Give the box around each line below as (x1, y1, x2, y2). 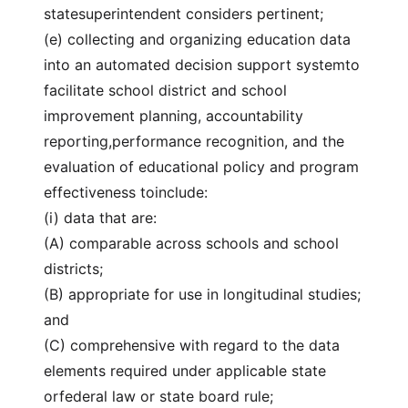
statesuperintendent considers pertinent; (44, 5, 323, 23)
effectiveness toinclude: (44, 183, 208, 201)
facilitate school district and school (44, 81, 287, 99)
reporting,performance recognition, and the (44, 132, 344, 150)
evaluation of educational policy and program (44, 158, 359, 176)
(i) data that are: (44, 209, 157, 227)
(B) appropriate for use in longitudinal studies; (44, 285, 361, 303)
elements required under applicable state (44, 362, 326, 380)
